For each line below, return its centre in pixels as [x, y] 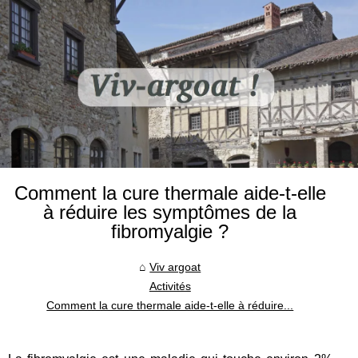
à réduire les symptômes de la [170, 212]
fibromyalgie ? [170, 231]
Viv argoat [175, 267]
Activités [170, 286]
